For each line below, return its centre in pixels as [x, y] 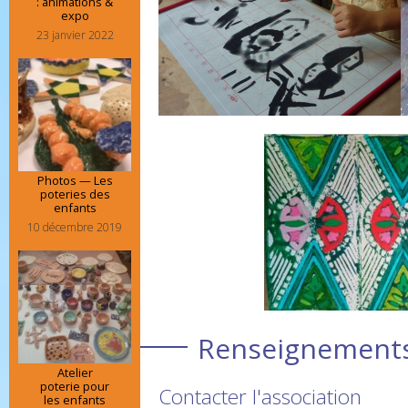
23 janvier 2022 [75, 35]
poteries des [75, 194]
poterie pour [75, 386]
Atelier [75, 372]
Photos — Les [75, 180]
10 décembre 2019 [75, 227]
